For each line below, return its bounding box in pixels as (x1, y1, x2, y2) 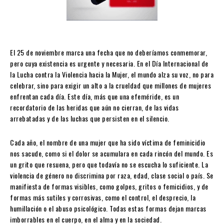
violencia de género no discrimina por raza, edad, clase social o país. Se (10, 170, 213, 181)
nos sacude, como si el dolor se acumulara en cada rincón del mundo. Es (10, 148, 213, 159)
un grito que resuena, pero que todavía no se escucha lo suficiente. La (10, 159, 208, 170)
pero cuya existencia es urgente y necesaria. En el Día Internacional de (10, 58, 208, 69)
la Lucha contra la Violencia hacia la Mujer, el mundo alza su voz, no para (10, 69, 213, 80)
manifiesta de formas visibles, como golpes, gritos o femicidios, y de (10, 181, 208, 192)
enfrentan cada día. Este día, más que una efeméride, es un (10, 91, 179, 102)
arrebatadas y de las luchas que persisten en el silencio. (10, 113, 169, 124)
